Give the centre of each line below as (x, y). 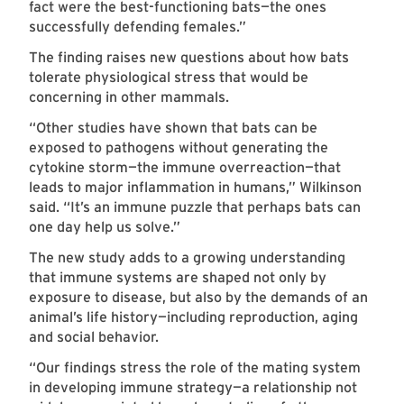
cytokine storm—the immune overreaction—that (185, 168)
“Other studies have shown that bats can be (173, 128)
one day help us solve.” (105, 227)
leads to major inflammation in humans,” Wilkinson (195, 188)
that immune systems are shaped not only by (178, 278)
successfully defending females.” (138, 27)
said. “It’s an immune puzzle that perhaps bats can (195, 207)
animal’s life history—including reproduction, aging (193, 317)
